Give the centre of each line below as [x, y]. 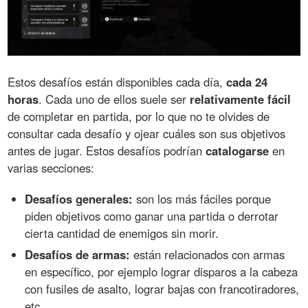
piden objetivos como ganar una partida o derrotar [152, 216]
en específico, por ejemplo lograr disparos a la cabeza [162, 271]
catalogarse [238, 150]
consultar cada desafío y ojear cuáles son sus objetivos [147, 133]
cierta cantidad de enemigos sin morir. [122, 233]
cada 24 [247, 81]
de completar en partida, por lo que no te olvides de [139, 116]
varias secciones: [51, 167]
